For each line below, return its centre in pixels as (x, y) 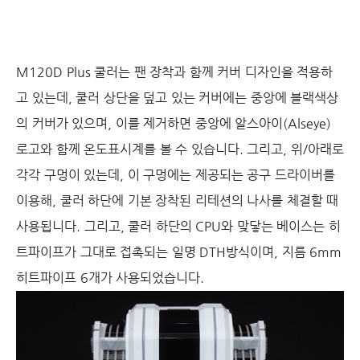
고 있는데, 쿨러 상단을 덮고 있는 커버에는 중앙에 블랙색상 (177, 98)
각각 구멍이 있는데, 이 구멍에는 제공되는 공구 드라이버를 (176, 175)
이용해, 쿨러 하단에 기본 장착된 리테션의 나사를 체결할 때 (177, 200)
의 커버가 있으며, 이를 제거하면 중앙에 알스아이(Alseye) (174, 123)
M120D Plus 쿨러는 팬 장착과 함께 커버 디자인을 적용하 (174, 72)
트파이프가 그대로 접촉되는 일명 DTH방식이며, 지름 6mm (179, 252)
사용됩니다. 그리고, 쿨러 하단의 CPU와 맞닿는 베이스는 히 (178, 226)
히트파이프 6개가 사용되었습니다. (110, 278)
